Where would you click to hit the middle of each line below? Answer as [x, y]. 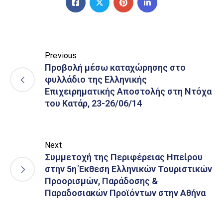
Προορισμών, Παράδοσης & [101, 181]
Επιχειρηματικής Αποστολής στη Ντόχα [128, 92]
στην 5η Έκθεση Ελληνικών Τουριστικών [128, 169]
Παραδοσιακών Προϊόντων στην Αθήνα [125, 193]
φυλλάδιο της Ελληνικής [96, 80]
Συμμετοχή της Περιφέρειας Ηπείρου [124, 157]
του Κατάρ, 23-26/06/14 [93, 104]
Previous [61, 56]
